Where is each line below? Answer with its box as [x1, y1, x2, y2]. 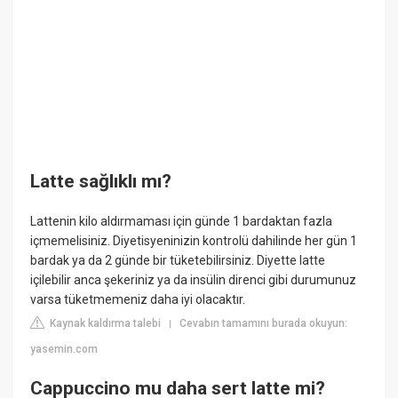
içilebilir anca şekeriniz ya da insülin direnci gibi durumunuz [30, 273, 357, 288]
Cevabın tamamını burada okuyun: [179, 317, 348, 330]
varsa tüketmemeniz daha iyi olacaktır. [30, 292, 246, 307]
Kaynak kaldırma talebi [47, 317, 162, 330]
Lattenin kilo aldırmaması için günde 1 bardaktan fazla [30, 214, 333, 229]
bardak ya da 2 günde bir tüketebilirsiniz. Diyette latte [30, 253, 326, 268]
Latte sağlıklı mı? [30, 170, 172, 192]
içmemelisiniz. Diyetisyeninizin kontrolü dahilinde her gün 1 [30, 234, 358, 249]
